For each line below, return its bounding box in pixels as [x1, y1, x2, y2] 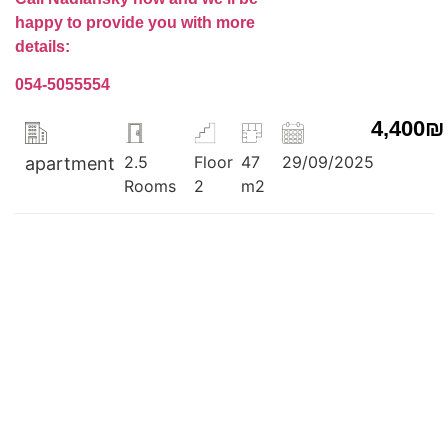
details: [15, 37, 70, 55]
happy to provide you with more [15, 13, 255, 31]
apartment [25, 152, 115, 174]
